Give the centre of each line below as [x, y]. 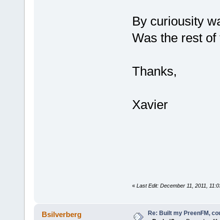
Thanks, [154, 71]
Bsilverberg [62, 214]
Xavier [150, 105]
